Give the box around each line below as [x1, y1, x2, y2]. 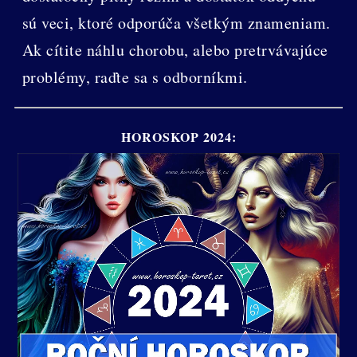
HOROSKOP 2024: [120, 127, 237, 146]
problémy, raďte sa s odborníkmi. [22, 65, 248, 88]
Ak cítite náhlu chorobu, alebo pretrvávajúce [22, 38, 328, 61]
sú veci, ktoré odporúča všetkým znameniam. [22, 11, 331, 33]
